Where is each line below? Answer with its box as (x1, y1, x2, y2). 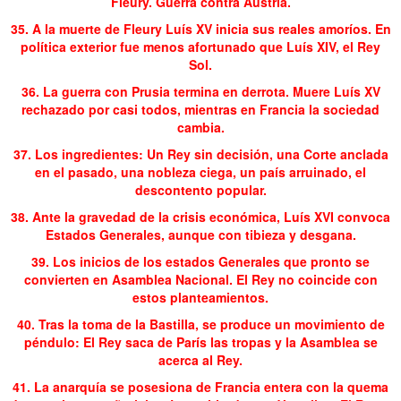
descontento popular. (134, 180, 267, 199)
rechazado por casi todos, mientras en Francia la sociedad (21, 99, 380, 118)
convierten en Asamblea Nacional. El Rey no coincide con (23, 269, 378, 288)
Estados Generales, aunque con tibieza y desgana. (45, 225, 356, 243)
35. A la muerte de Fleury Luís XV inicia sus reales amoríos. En (10, 19, 391, 38)
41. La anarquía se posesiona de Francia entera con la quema (13, 377, 388, 396)
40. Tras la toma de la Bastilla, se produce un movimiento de (16, 314, 385, 333)
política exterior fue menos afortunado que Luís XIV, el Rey (21, 37, 380, 55)
